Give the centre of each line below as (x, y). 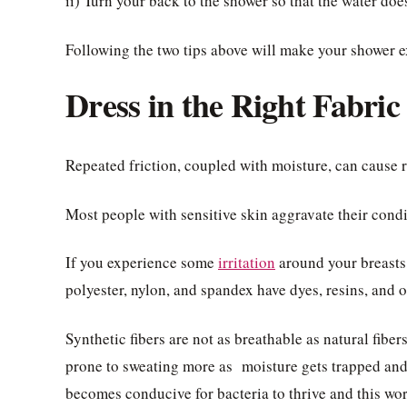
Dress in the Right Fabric (233, 104)
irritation (247, 263)
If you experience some (142, 263)
